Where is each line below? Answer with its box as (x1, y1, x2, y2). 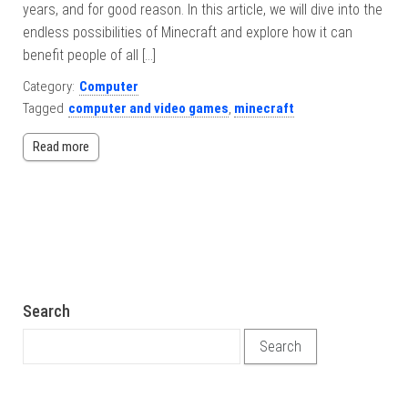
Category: (23, 78, 75, 95)
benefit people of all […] (23, 46, 156, 64)
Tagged (23, 100, 64, 117)
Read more (33, 138, 89, 155)
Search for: (22, 331, 93, 348)
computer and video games (68, 100, 229, 117)
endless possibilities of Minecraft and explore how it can (23, 24, 352, 41)
